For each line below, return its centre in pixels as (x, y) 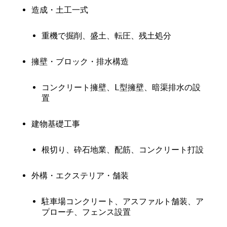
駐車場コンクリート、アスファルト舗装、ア (123, 201)
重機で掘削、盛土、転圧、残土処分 (107, 36)
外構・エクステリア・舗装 (80, 176)
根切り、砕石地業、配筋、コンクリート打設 (123, 150)
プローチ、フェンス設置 (86, 212)
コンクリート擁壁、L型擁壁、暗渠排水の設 (121, 87)
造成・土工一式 (60, 10)
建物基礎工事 (56, 124)
